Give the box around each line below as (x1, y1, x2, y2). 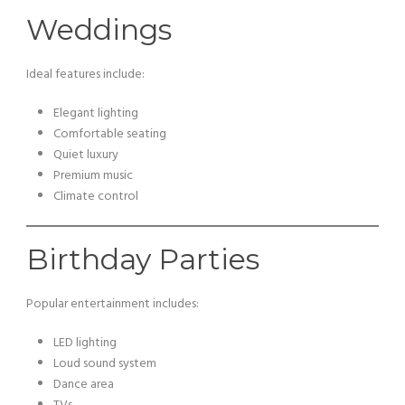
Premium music (53, 165, 133, 186)
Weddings (26, 12, 172, 47)
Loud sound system (53, 353, 156, 374)
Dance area (53, 374, 114, 395)
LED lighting (53, 333, 117, 353)
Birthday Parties (26, 241, 259, 277)
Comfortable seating (53, 124, 166, 145)
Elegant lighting (53, 103, 138, 124)
